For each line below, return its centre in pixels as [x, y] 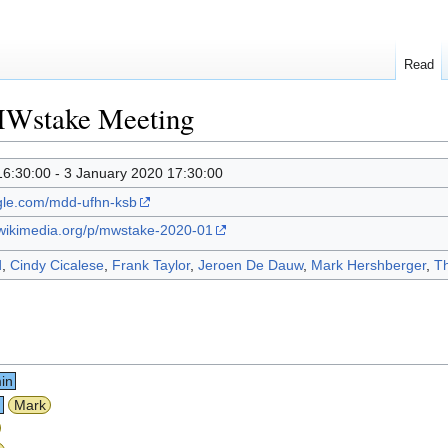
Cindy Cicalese [57, 264]
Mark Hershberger [368, 264]
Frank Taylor [151, 264]
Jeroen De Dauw [250, 264]
